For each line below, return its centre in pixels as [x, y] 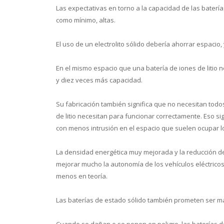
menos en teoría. [82, 176]
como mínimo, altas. [86, 20]
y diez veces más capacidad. [99, 80]
